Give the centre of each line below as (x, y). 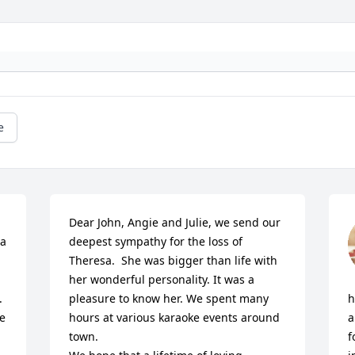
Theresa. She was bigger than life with (174, 261)
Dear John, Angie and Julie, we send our (175, 223)
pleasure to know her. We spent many (169, 299)
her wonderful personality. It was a (162, 280)
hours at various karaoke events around (175, 318)
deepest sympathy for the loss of (156, 242)
